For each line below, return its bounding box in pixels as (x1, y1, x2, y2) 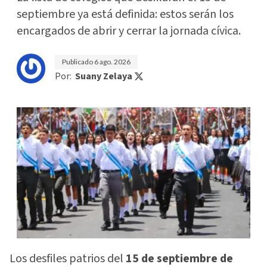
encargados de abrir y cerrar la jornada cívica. (17, 22, 241, 39)
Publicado (62, 57, 94, 66)
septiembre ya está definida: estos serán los (17, 5, 234, 23)
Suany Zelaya (75, 69, 132, 83)
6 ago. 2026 (94, 57, 131, 66)
